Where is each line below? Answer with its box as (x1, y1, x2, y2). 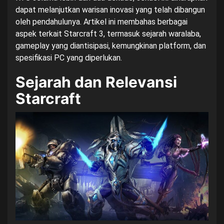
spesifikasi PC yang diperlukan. (15, 53, 122, 63)
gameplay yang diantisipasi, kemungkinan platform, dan (15, 41, 206, 51)
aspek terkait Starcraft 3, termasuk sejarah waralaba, (15, 29, 201, 39)
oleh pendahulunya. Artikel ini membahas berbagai (15, 17, 187, 27)
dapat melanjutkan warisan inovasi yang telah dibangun (15, 5, 205, 15)
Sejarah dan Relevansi (15, 73, 177, 91)
